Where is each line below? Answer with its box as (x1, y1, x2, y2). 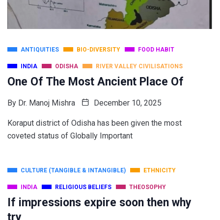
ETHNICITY (143, 167, 176, 174)
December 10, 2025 (92, 98, 162, 108)
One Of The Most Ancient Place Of (7, 75, 184, 89)
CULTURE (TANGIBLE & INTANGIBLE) (21, 167, 126, 174)
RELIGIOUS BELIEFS (55, 184, 111, 191)
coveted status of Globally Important (7, 131, 133, 141)
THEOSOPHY (129, 184, 166, 191)
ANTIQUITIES (21, 46, 59, 54)
